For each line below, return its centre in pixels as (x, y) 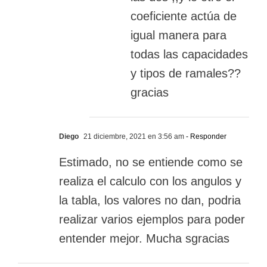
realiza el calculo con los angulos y (150, 181)
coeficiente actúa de (184, 16)
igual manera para (178, 35)
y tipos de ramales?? (186, 74)
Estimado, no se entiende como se (151, 162)
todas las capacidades (189, 55)
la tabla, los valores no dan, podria (150, 201)
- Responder (205, 137)
